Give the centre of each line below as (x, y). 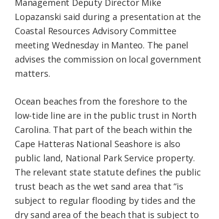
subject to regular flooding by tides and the (105, 201)
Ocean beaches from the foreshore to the (101, 101)
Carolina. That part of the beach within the (104, 130)
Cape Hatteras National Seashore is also (98, 144)
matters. (33, 74)
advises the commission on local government (108, 59)
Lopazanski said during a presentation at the (108, 17)
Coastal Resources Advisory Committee (96, 31)
